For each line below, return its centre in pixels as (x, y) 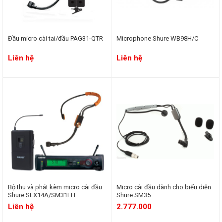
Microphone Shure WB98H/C (157, 38)
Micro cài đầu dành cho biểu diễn (164, 187)
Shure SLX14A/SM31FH (42, 195)
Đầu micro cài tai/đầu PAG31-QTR (55, 38)
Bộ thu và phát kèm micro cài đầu (55, 187)
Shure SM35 (133, 195)
